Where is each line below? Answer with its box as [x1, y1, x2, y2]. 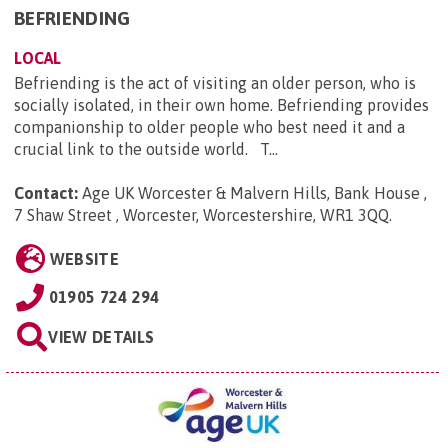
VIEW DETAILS [48, 327, 155, 346]
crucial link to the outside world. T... [14, 139, 278, 158]
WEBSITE [49, 249, 119, 268]
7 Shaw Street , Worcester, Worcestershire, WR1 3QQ [14, 205, 389, 224]
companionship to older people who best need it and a [14, 117, 405, 136]
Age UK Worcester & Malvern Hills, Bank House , [82, 183, 427, 202]
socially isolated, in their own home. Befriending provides [14, 95, 429, 114]
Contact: [14, 183, 78, 202]
